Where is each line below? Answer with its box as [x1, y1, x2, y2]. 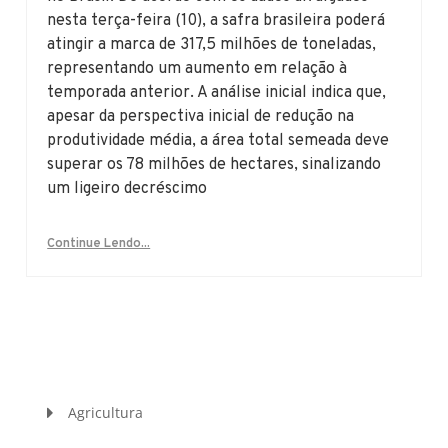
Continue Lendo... [47, 235, 151, 252]
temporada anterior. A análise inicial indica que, [47, 82, 387, 103]
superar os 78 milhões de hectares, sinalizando [47, 154, 382, 175]
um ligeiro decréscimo [47, 178, 208, 199]
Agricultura [68, 402, 144, 422]
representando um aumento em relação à [47, 58, 348, 79]
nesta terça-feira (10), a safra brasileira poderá [47, 10, 386, 31]
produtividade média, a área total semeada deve [47, 130, 390, 151]
